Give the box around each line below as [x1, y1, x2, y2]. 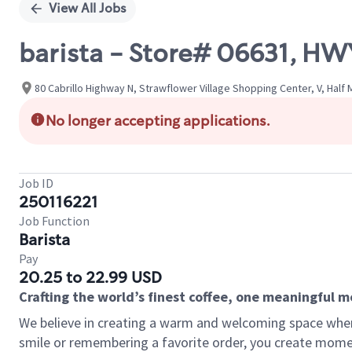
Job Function [19, 213, 90, 229]
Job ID [19, 175, 53, 191]
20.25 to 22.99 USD [19, 267, 162, 288]
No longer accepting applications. [46, 112, 270, 130]
